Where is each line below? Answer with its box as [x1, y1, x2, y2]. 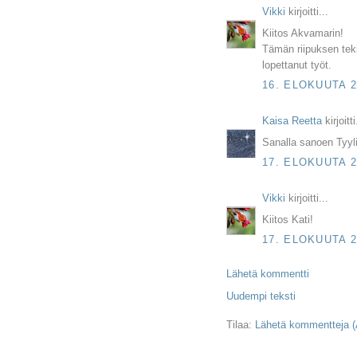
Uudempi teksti [226, 290, 296, 303]
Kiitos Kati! [262, 213, 313, 226]
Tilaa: [226, 319, 255, 331]
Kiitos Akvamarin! [262, 26, 343, 39]
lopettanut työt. [262, 58, 331, 71]
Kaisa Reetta [262, 115, 322, 127]
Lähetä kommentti [226, 268, 309, 280]
